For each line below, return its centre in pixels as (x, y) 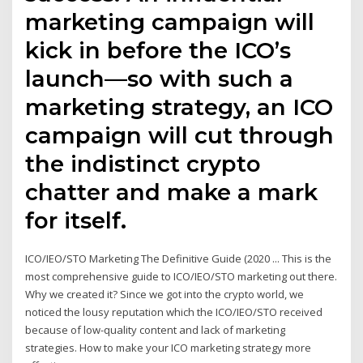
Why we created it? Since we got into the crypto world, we (165, 294)
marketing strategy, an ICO (179, 107)
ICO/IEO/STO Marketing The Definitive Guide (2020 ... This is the (179, 258)
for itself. (76, 220)
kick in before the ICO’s (158, 50)
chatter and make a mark (172, 192)
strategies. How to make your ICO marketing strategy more (169, 347)
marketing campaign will (170, 21)
